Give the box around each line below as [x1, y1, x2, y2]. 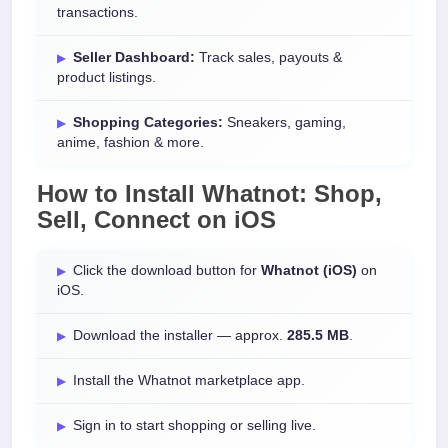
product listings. [57, 70, 156, 85]
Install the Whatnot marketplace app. [73, 373, 305, 388]
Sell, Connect [37, 206, 190, 233]
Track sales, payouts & [195, 50, 342, 65]
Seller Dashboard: [73, 50, 195, 65]
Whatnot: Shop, [202, 180, 382, 207]
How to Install [37, 180, 202, 207]
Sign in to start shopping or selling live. [73, 418, 316, 433]
